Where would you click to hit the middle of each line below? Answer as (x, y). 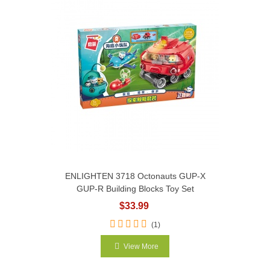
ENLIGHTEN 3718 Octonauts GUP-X (135, 176)
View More (141, 246)
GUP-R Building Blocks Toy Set (135, 189)
